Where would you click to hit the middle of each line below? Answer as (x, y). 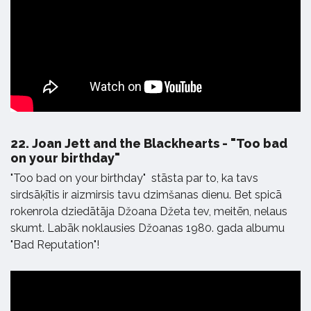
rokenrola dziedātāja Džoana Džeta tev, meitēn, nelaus (149, 211)
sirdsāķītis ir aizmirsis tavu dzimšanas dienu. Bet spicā (146, 194)
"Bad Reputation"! (55, 244)
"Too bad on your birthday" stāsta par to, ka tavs (134, 178)
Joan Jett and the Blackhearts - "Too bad (158, 143)
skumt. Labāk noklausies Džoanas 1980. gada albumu (148, 228)
